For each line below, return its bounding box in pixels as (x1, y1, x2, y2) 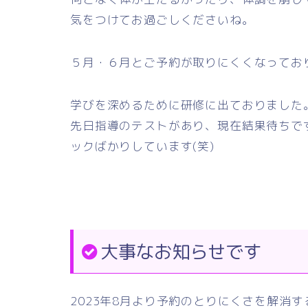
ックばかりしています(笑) (70, 138, 214, 154)
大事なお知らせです (100, 239, 261, 264)
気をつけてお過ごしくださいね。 (70, 12, 254, 27)
